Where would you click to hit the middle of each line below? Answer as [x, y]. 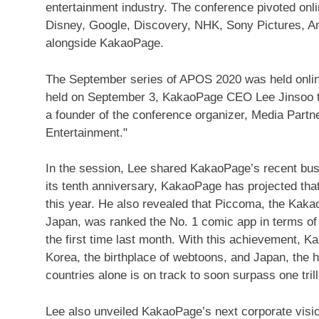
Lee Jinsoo [284, 97]
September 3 [121, 97]
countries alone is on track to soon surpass [162, 275]
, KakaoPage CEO [205, 97]
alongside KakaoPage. [105, 43]
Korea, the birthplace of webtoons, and [150, 257]
